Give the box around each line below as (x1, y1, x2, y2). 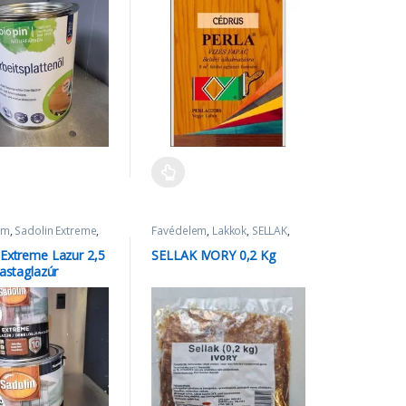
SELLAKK (151, 233, 194, 249)
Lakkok (211, 222, 247, 238)
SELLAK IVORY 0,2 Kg (151, 246, 275, 265)
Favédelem (151, 222, 208, 238)
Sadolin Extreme (14, 222, 97, 238)
